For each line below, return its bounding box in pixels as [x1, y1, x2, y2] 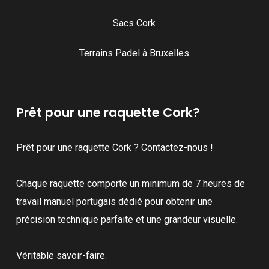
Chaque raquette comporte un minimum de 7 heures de [16, 177, 245, 189]
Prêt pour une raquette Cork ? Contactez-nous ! [16, 141, 213, 153]
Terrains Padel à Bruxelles [79, 47, 190, 59]
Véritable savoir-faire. [16, 249, 107, 261]
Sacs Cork [113, 17, 156, 29]
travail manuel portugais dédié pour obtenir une [16, 195, 213, 207]
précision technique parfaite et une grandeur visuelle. [16, 213, 238, 225]
